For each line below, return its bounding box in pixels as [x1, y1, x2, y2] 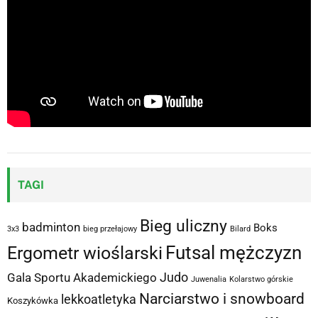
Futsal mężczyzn [165, 241, 302, 263]
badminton [22, 219, 80, 234]
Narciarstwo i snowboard [139, 290, 305, 307]
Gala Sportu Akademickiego [7, 270, 157, 285]
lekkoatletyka [61, 291, 136, 307]
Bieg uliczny [140, 216, 227, 235]
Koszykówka [7, 295, 58, 306]
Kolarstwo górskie [229, 274, 293, 284]
